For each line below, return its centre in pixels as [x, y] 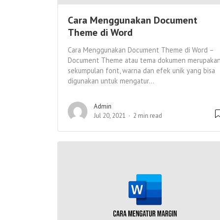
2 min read [148, 116]
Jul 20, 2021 [110, 116]
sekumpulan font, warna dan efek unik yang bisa [141, 71]
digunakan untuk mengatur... [111, 81]
